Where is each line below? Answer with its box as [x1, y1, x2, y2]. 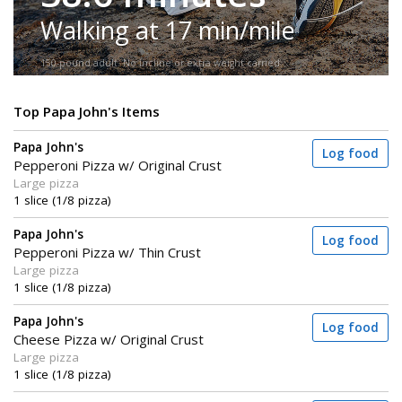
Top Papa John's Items [13, 102, 160, 121]
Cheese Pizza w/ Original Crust [13, 330, 204, 349]
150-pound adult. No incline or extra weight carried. [40, 57, 283, 70]
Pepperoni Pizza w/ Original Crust [13, 156, 222, 175]
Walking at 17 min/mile [40, 13, 295, 47]
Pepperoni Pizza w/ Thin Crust [13, 243, 201, 262]
